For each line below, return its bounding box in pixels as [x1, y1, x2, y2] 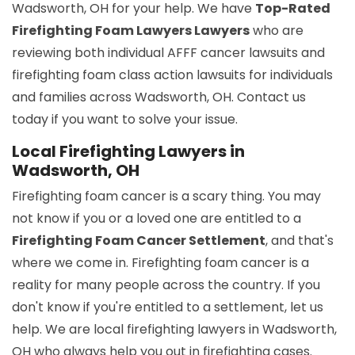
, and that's [265, 231, 334, 250]
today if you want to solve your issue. [12, 110, 238, 129]
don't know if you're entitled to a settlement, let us [12, 298, 323, 317]
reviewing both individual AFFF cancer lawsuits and [12, 44, 325, 63]
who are [250, 21, 303, 40]
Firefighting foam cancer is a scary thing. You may [12, 187, 321, 206]
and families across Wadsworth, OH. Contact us [12, 88, 306, 107]
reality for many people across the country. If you [12, 276, 320, 295]
